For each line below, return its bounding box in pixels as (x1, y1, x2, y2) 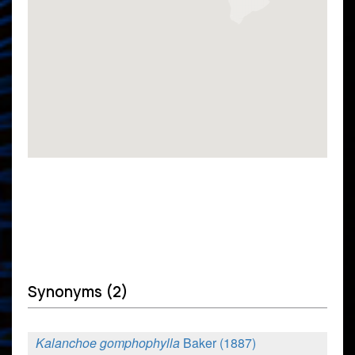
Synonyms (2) (28, 281, 128, 302)
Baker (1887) (183, 333, 256, 352)
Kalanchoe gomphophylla (36, 333, 183, 352)
